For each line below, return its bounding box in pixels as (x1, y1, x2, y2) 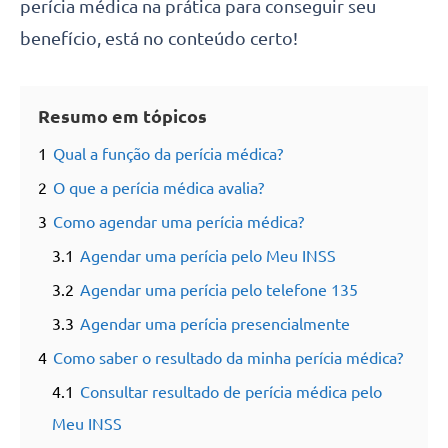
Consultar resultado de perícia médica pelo (80, 383, 382, 402)
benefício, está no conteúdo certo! (20, 28, 298, 49)
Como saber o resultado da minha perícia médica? (53, 349, 403, 368)
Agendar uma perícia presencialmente (80, 315, 350, 334)
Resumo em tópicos (38, 106, 207, 127)
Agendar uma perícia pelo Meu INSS (80, 247, 336, 266)
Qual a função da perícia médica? (53, 145, 283, 164)
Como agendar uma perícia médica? (53, 213, 304, 232)
